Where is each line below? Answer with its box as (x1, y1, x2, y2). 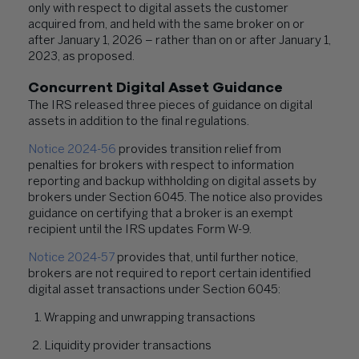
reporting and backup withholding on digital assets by (28, 176, 317, 188)
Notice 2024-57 (28, 252, 115, 264)
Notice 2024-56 (28, 144, 116, 155)
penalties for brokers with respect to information (28, 160, 294, 171)
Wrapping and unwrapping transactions (44, 313, 257, 324)
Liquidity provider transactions (44, 341, 213, 352)
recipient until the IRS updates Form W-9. (28, 224, 252, 236)
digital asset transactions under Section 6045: (28, 284, 282, 296)
